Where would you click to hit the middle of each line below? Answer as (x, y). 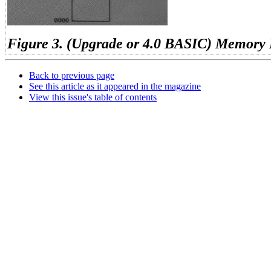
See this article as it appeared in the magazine (115, 86)
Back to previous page (72, 75)
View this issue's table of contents (93, 97)
